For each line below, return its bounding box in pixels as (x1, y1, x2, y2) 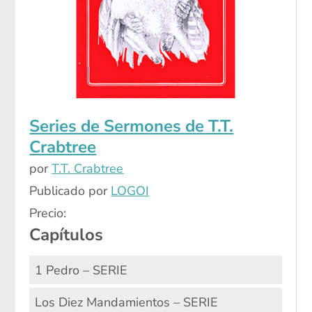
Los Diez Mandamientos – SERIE (34, 293, 218, 311)
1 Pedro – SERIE (34, 261, 127, 279)
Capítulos (29, 224, 104, 247)
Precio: (29, 205, 67, 222)
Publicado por (29, 182, 111, 200)
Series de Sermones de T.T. (29, 115, 234, 138)
